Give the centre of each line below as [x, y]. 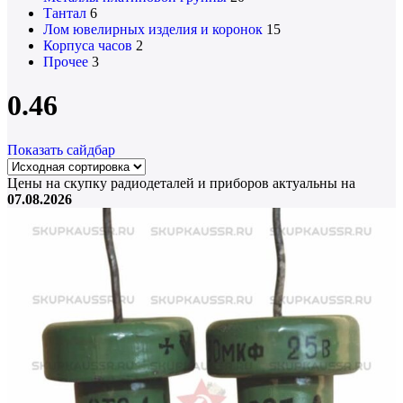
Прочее [66, 61]
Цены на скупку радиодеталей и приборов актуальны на [181, 183]
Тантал [65, 13]
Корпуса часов [88, 45]
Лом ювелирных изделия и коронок [153, 29]
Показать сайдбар [61, 149]
